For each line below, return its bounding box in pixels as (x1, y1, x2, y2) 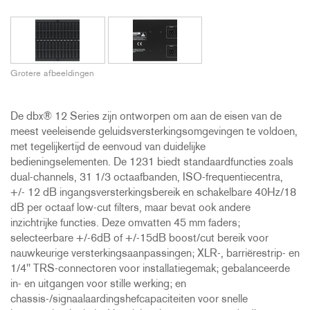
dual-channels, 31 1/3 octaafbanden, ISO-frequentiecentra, (10, 172, 283, 184)
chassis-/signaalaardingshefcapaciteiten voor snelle (10, 294, 248, 306)
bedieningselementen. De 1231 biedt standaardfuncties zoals (10, 157, 293, 169)
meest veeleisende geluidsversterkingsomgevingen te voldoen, (10, 127, 298, 138)
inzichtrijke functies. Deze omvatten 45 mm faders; (10, 218, 240, 230)
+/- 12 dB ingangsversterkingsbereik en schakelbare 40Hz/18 (10, 188, 296, 199)
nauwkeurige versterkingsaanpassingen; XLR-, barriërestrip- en (10, 248, 300, 260)
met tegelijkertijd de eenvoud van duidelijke (10, 142, 206, 154)
